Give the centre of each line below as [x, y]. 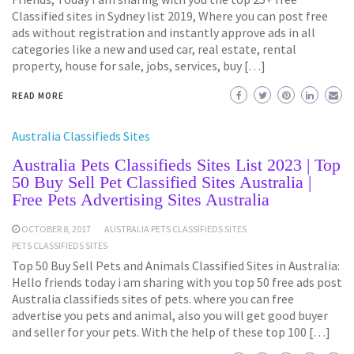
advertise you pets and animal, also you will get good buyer [170, 315]
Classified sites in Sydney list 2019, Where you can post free [170, 15]
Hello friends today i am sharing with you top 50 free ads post [177, 282]
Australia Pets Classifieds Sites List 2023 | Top [176, 164]
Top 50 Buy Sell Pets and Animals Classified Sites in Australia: [176, 265]
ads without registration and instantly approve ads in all [164, 32]
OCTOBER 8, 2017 [56, 228]
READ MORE [38, 95]
